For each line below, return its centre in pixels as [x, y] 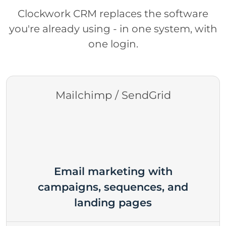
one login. [113, 44]
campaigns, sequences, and [113, 187]
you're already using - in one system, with [113, 29]
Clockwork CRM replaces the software [113, 13]
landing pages [113, 202]
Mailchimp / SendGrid [113, 95]
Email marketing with [113, 171]
